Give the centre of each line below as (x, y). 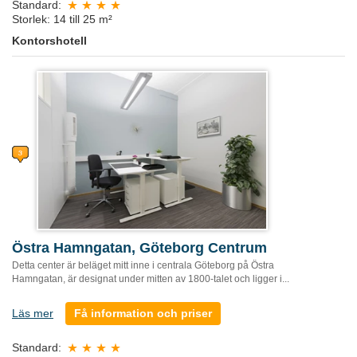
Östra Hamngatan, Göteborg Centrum (139, 247)
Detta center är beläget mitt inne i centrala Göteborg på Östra (143, 265)
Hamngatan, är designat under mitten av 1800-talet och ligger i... (151, 279)
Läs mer (33, 313)
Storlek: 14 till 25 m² (62, 19)
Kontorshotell (49, 40)
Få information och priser (143, 313)
